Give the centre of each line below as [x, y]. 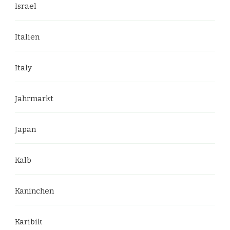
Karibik [28, 222]
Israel [26, 6]
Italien [27, 37]
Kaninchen [34, 191]
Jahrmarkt [34, 98]
